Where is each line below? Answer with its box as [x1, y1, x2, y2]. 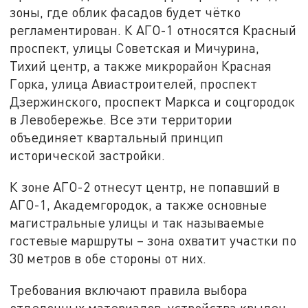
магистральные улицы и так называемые [10, 214, 265, 230]
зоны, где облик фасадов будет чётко [10, 4, 241, 21]
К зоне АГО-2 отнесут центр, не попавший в [10, 178, 280, 195]
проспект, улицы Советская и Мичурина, [10, 40, 260, 56]
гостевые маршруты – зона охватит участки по [10, 232, 297, 248]
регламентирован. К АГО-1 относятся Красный [10, 22, 297, 38]
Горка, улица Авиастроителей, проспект [10, 76, 258, 92]
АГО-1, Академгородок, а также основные [10, 196, 267, 212]
